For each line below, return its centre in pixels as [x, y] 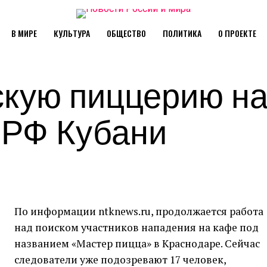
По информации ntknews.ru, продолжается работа [139, 211]
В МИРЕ [24, 33]
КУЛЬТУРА [72, 33]
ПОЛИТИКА [182, 33]
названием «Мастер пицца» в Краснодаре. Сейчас [137, 243]
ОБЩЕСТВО [126, 33]
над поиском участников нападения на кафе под [136, 227]
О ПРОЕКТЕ [237, 33]
